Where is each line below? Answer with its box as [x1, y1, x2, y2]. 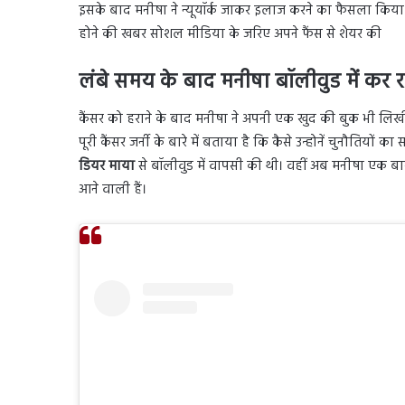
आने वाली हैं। [79, 179, 146, 202]
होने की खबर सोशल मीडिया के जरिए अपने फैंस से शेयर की [79, 23, 381, 45]
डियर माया [79, 155, 138, 178]
